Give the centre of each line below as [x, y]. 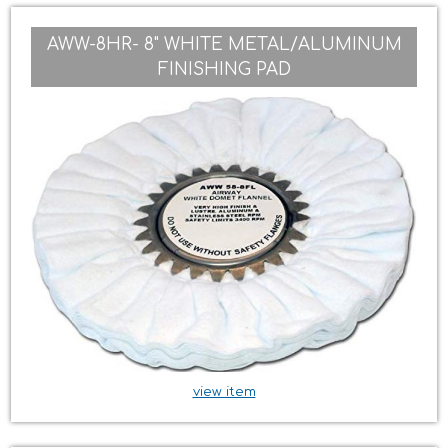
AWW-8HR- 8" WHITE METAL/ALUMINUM [224, 44]
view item [224, 392]
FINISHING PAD [224, 69]
